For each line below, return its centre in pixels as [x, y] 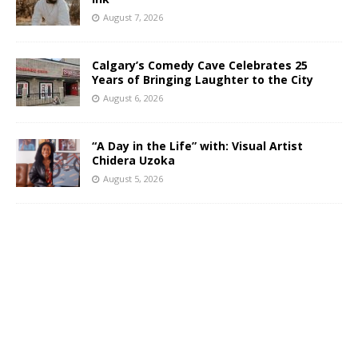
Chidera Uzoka [133, 161]
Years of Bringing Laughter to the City [203, 80]
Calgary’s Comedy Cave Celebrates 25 [200, 66]
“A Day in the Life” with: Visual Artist [197, 146]
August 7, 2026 [133, 18]
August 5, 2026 [133, 179]
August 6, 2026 [133, 98]
